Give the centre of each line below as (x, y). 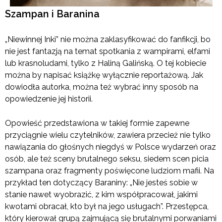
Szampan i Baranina (52, 14)
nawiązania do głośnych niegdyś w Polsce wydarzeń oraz (111, 147)
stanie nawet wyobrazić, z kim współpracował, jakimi (101, 195)
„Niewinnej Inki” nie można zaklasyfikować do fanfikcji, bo (108, 40)
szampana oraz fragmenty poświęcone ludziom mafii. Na (110, 171)
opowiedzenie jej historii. (49, 99)
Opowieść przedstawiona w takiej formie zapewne (97, 123)
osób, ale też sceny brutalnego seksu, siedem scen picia (107, 159)
